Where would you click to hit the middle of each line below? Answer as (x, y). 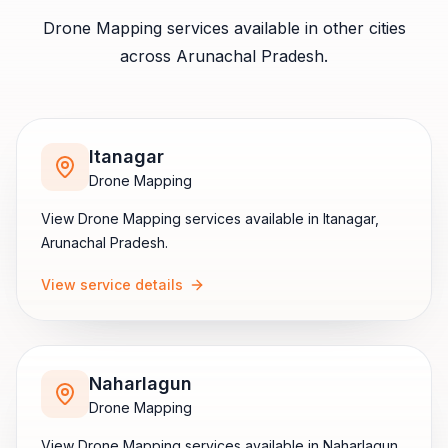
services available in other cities (283, 28)
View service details (112, 284)
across (148, 56)
